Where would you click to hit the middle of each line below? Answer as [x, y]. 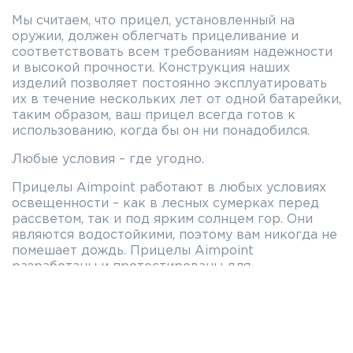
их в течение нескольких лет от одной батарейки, [176, 99]
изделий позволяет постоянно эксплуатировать [169, 84]
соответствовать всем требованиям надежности [172, 52]
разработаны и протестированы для [131, 266]
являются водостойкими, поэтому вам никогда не [175, 235]
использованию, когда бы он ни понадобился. [161, 131]
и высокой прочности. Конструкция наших [151, 68]
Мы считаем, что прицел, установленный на [153, 20]
